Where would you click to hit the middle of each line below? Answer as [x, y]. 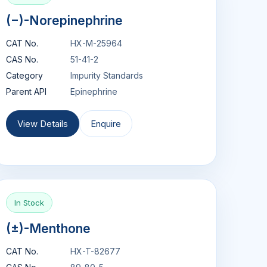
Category [24, 76]
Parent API [26, 92]
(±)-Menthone [48, 229]
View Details [42, 124]
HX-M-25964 [96, 44]
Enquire [105, 124]
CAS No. [22, 60]
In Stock [29, 203]
